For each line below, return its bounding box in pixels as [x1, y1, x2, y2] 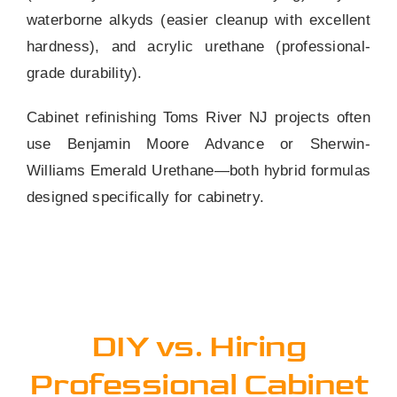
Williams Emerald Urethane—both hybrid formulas [26, 162, 371, 180]
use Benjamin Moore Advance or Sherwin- [26, 136, 371, 153]
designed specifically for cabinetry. [26, 189, 265, 206]
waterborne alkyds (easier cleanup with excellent [26, 12, 371, 29]
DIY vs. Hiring [90, 328, 307, 367]
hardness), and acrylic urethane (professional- [26, 38, 371, 56]
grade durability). [26, 65, 143, 82]
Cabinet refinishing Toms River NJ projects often [26, 109, 371, 127]
